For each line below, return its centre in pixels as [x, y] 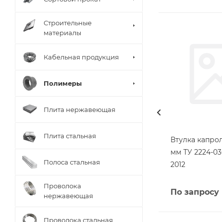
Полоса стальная [72, 162]
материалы [62, 33]
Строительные [68, 23]
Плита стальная [70, 136]
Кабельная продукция [81, 57]
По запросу [195, 192]
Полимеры [63, 83]
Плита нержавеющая [80, 109]
